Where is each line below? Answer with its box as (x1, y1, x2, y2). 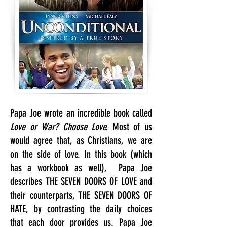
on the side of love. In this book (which (10, 148, 152, 160)
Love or (10, 121, 37, 133)
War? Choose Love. (41, 121, 108, 133)
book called (110, 107, 153, 119)
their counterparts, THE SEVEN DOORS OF (10, 189, 152, 201)
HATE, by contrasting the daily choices (10, 203, 152, 215)
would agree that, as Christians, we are (10, 134, 152, 146)
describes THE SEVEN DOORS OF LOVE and (10, 175, 152, 187)
